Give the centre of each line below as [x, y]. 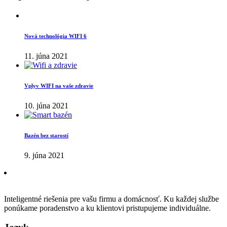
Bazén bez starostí [46, 135]
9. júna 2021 [44, 155]
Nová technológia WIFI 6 [55, 36]
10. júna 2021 [46, 105]
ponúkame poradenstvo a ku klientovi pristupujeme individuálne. [107, 208]
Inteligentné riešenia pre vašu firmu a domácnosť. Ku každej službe [111, 199]
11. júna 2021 [46, 56]
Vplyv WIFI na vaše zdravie [59, 85]
